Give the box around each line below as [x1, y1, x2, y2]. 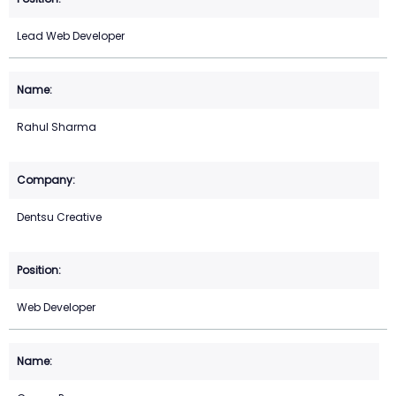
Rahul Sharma [17, 119, 96, 135]
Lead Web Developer [17, 28, 125, 44]
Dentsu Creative [17, 209, 102, 225]
